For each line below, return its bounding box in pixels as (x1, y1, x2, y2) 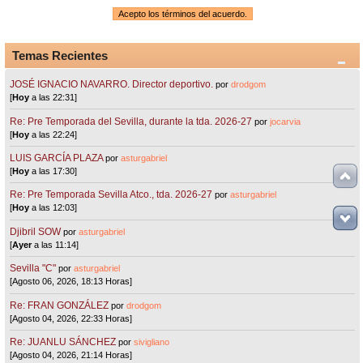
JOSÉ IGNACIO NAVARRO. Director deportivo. (10, 79, 214, 91)
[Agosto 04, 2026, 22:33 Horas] (10, 313, 133, 323)
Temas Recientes (12, 49, 108, 63)
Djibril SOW (10, 225, 62, 237)
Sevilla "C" (10, 263, 59, 275)
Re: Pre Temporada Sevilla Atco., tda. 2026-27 (10, 189, 213, 201)
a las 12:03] (29, 203, 78, 213)
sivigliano (134, 337, 170, 348)
